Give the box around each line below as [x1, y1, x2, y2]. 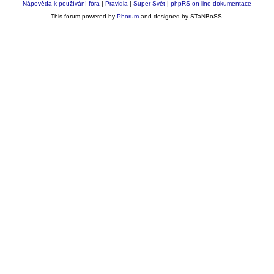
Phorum [116, 13, 139, 20]
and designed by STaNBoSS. [138, 13, 224, 20]
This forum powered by [50, 13, 117, 20]
